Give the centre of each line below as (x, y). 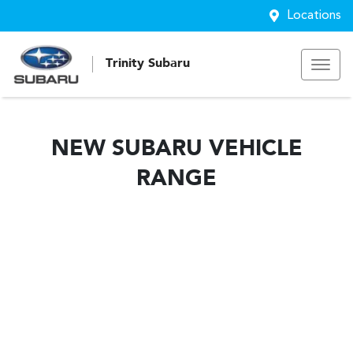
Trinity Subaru (148, 64)
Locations (314, 16)
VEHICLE (252, 150)
